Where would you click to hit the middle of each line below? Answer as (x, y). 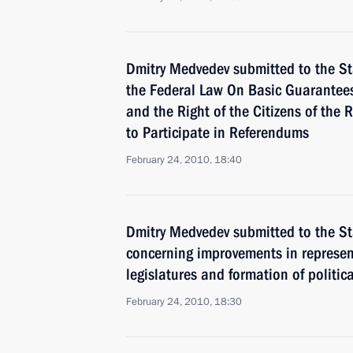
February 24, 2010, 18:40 (184, 160)
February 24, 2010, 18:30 (184, 302)
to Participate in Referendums (217, 132)
